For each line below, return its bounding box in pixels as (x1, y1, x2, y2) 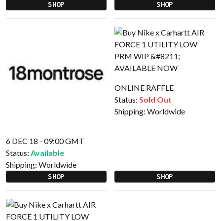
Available (31, 148, 64, 157)
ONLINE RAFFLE (114, 83, 174, 92)
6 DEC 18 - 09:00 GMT (6, 136, 84, 146)
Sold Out (139, 95, 172, 104)
